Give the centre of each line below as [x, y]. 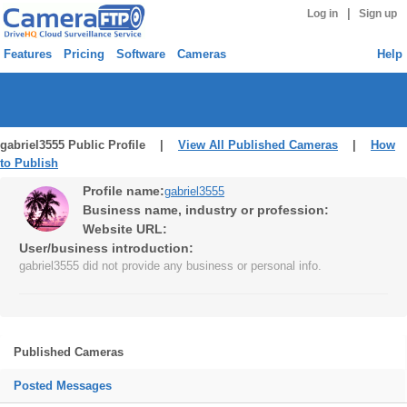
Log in [322, 14]
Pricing [84, 54]
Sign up [378, 14]
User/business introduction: [106, 248]
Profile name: [124, 191]
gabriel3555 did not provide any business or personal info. [170, 266]
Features [28, 54]
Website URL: [125, 229]
